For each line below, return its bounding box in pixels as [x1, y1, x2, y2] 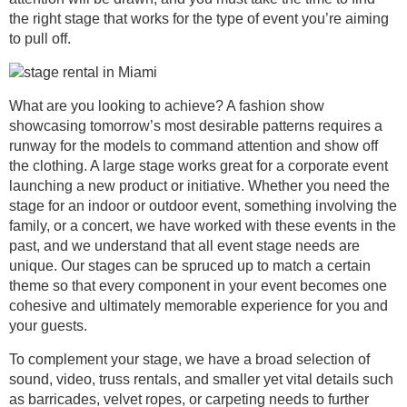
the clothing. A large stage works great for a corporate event [9, 158, 388, 174]
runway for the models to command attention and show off [9, 138, 378, 154]
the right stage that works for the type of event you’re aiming [9, 11, 389, 26]
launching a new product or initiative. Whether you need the [9, 178, 390, 194]
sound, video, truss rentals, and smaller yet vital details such [9, 372, 393, 387]
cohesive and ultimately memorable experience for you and [9, 298, 388, 313]
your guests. [9, 318, 87, 333]
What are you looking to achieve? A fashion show [9, 98, 324, 114]
